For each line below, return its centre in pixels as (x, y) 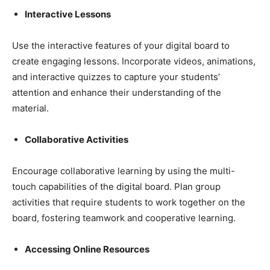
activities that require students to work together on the (129, 202)
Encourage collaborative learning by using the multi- (124, 171)
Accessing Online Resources (87, 249)
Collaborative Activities (77, 139)
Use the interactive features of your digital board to (121, 45)
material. (30, 108)
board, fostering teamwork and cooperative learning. (124, 218)
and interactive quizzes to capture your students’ (116, 77)
